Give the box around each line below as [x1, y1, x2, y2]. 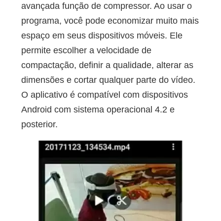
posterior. [21, 119, 58, 130]
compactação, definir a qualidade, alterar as [21, 60, 193, 71]
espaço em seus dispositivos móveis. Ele [21, 31, 183, 41]
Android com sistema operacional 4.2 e [21, 105, 175, 115]
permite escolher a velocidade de [21, 45, 151, 56]
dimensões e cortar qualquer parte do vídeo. [21, 75, 195, 85]
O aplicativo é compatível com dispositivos [21, 90, 188, 100]
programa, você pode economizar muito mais [21, 16, 199, 26]
